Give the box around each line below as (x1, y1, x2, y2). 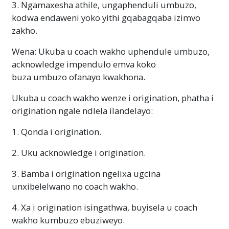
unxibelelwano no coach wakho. (12, 180, 138, 192)
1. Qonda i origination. (12, 125, 101, 138)
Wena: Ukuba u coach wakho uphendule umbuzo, (12, 45, 210, 57)
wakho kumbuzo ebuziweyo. (12, 214, 125, 226)
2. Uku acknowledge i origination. (12, 146, 146, 158)
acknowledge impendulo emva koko (12, 58, 156, 70)
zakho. (12, 24, 37, 36)
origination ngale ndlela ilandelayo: (12, 104, 153, 117)
